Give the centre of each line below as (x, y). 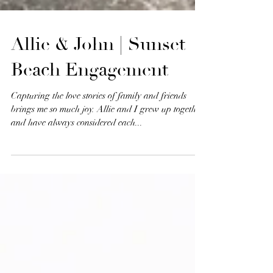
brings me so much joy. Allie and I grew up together (107, 142)
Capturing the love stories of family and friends (99, 129)
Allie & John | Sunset (98, 77)
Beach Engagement (90, 103)
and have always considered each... (77, 155)
